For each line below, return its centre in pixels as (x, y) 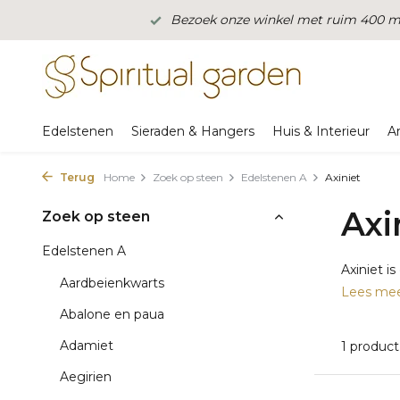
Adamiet (87, 346)
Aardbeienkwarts (112, 283)
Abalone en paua (112, 314)
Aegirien (86, 377)
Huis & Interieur (321, 131)
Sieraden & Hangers (193, 131)
